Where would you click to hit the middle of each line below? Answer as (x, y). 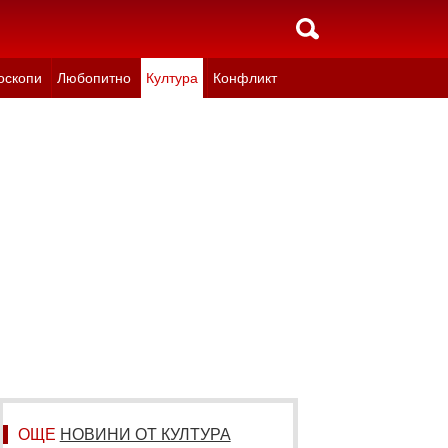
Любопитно (93, 78)
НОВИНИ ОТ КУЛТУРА (145, 434)
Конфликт (244, 78)
